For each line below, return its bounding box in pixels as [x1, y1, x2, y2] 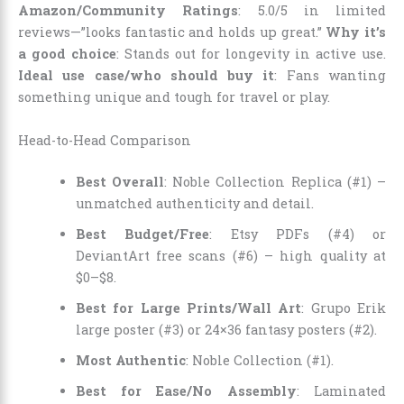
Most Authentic [75, 351, 186, 369]
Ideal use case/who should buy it [18, 67, 275, 85]
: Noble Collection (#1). [185, 351, 334, 369]
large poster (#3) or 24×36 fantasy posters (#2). [75, 320, 377, 338]
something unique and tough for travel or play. [18, 88, 330, 106]
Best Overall [75, 172, 164, 190]
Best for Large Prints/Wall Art [75, 298, 302, 317]
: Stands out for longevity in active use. [116, 45, 386, 63]
